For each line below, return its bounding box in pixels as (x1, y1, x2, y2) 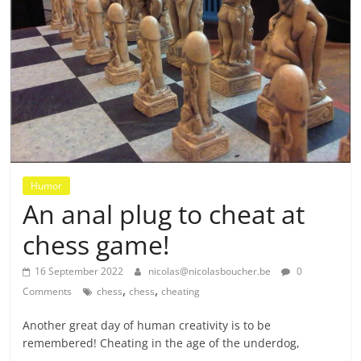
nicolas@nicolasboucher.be (148, 264, 272, 279)
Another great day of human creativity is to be (23, 317, 272, 334)
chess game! (23, 227, 170, 263)
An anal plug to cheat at (23, 197, 305, 232)
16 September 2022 (35, 264, 124, 279)
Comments (23, 284, 73, 299)
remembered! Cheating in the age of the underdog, (23, 335, 301, 351)
